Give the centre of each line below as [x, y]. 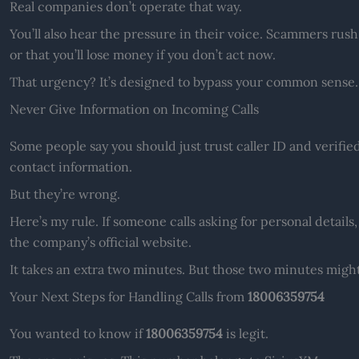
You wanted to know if [77, 333]
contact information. [71, 166]
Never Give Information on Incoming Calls [134, 109]
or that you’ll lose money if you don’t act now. [142, 54]
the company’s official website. [100, 242]
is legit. [245, 333]
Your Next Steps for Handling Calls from [128, 296]
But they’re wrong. [65, 194]
